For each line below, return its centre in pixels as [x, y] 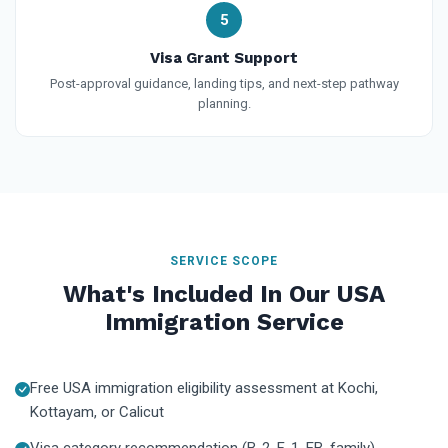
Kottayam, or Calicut [97, 411]
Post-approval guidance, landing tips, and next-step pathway [224, 83]
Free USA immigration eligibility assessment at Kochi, [204, 387]
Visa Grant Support [224, 57]
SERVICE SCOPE [224, 260]
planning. [224, 103]
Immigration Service [224, 321]
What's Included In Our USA [224, 293]
